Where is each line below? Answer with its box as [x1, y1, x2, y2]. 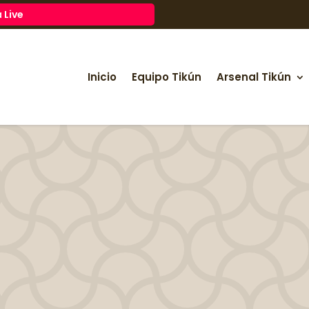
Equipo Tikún [131, 69, 201, 84]
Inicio [87, 69, 117, 84]
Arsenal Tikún [216, 69, 291, 84]
